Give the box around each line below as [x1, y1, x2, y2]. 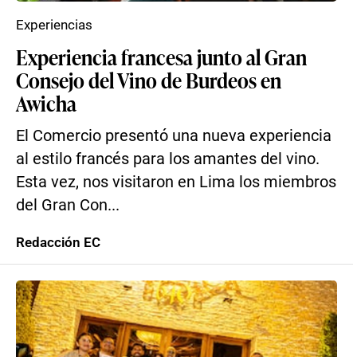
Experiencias [16, 17, 92, 33]
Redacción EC [16, 234, 100, 250]
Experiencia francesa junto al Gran [16, 42, 307, 71]
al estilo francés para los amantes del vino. [16, 150, 320, 168]
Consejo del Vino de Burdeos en [16, 65, 281, 94]
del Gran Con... [16, 196, 120, 214]
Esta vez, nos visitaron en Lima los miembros [16, 173, 336, 191]
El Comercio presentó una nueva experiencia [16, 127, 331, 145]
